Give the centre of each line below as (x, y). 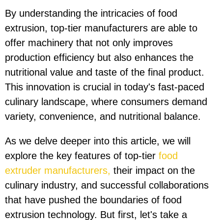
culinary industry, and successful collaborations (107, 185)
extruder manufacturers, (58, 171)
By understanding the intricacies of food (91, 14)
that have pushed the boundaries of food (93, 200)
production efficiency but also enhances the (99, 58)
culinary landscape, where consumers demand (106, 102)
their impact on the (153, 171)
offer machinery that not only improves (89, 43)
